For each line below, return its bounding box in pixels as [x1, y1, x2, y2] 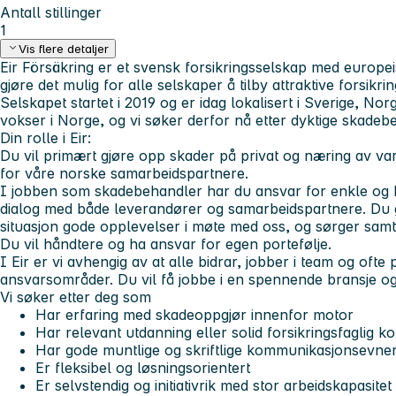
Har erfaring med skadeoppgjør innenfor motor [35, 306, 354, 324]
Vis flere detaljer [19, 42, 110, 57]
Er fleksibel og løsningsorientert [35, 359, 250, 377]
